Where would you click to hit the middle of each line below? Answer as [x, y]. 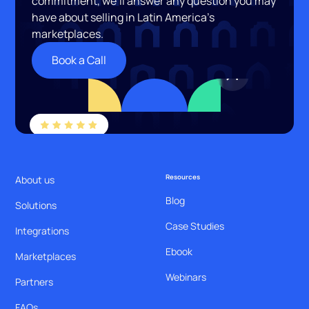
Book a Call [79, 60]
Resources [183, 177]
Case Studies [195, 226]
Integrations [42, 231]
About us [35, 180]
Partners [34, 282]
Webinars [186, 277]
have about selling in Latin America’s [123, 18]
